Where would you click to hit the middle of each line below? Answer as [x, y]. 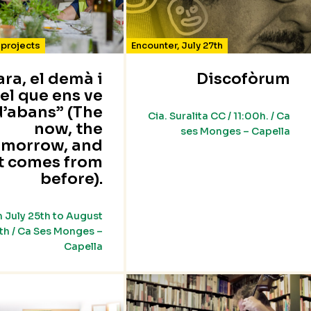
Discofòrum [243, 79]
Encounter [154, 46]
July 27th [202, 46]
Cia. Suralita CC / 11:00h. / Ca [219, 116]
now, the [69, 129]
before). [72, 179]
